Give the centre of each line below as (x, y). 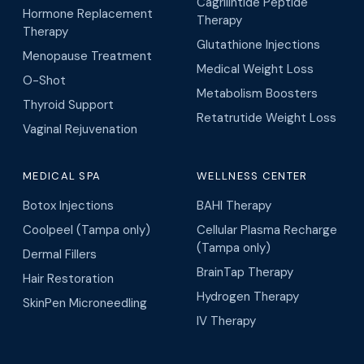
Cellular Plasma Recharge (267, 230)
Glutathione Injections (258, 45)
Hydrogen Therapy (248, 297)
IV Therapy (226, 321)
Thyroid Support (68, 105)
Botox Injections (68, 206)
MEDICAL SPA (62, 176)
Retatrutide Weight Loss (266, 118)
